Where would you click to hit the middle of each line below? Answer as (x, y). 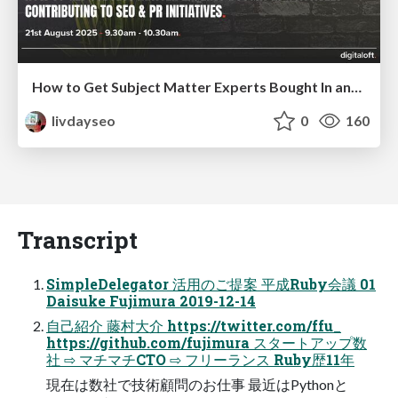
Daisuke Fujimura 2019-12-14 (151, 300)
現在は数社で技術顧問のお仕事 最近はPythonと (197, 384)
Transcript (78, 239)
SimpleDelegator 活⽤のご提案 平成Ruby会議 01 (211, 283)
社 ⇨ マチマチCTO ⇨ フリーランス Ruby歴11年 (200, 359)
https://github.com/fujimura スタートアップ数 (207, 342)
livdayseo (83, 120)
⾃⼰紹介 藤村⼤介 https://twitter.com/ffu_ (194, 325)
